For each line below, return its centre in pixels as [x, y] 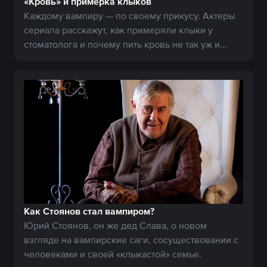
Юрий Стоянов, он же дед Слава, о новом [115, 225]
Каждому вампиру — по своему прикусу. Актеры [129, 16]
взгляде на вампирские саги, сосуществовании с [131, 239]
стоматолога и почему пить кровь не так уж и [122, 44]
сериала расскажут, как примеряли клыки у [118, 30]
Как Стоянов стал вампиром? [89, 211]
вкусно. [40, 59]
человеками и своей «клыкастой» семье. [113, 254]
